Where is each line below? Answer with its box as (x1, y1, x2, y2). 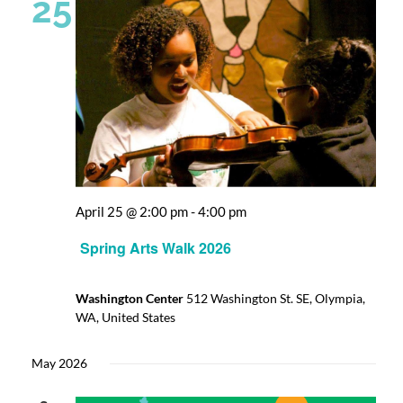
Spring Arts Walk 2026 (80, 237, 231, 259)
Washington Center (76, 291, 186, 307)
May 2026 (31, 355, 87, 372)
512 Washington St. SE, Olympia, (186, 291, 365, 307)
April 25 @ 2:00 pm (76, 202, 188, 219)
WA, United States (76, 309, 175, 326)
